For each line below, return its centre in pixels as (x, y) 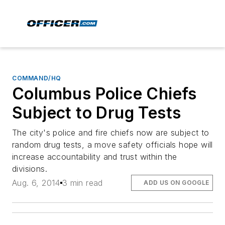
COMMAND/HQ (37, 78)
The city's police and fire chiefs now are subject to (111, 133)
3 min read (82, 183)
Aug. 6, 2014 (36, 183)
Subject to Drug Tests (97, 113)
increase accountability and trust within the (95, 157)
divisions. (30, 169)
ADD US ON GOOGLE (177, 183)
